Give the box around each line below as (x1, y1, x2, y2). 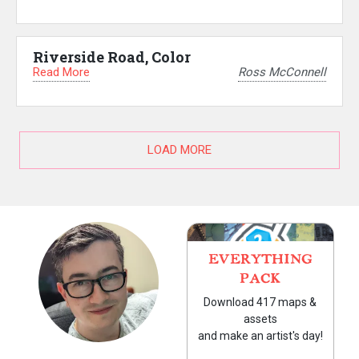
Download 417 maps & (204, 296, 317, 309)
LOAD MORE (147, 143, 212, 158)
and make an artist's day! (197, 329, 323, 343)
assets (243, 313, 277, 326)
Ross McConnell (238, 65, 326, 80)
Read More (33, 64, 90, 79)
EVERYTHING (208, 253, 313, 267)
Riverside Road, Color (33, 46, 191, 67)
